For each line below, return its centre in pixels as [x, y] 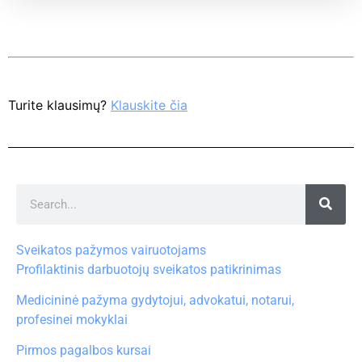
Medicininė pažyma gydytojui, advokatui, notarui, [155, 301]
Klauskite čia [149, 105]
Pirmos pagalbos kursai [84, 351]
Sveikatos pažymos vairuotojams [111, 250]
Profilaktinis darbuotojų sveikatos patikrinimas [149, 269]
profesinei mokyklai [72, 320]
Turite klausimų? [59, 105]
